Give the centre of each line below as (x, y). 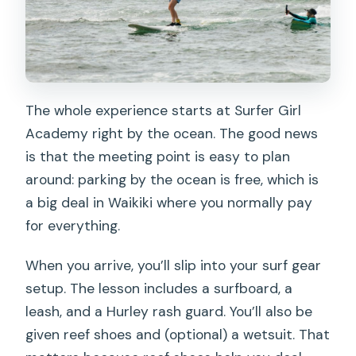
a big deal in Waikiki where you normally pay (169, 202)
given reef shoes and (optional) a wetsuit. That (178, 334)
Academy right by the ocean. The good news (172, 133)
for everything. (73, 225)
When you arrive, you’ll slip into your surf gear (174, 265)
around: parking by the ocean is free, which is (172, 179)
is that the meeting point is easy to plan (158, 156)
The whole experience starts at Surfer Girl (164, 110)
